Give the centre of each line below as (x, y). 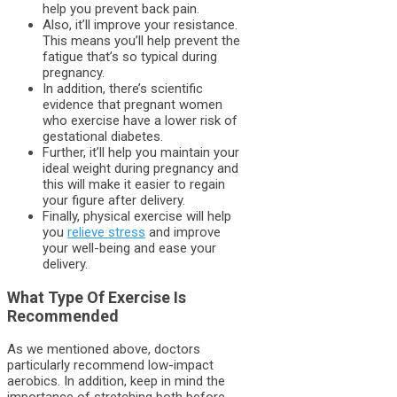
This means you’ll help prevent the (141, 40)
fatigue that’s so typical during (130, 56)
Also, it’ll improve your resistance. (140, 24)
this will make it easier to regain (134, 184)
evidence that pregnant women (132, 104)
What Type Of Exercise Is (97, 297)
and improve (183, 232)
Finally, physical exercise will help (137, 216)
